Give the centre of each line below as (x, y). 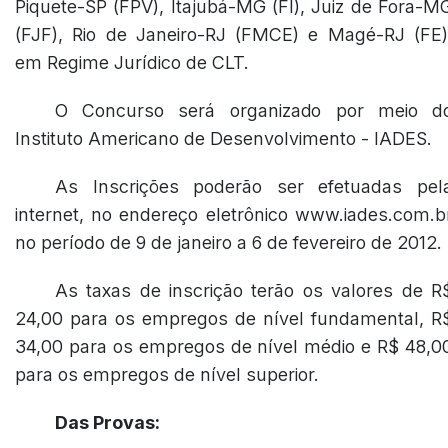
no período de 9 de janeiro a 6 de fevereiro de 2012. (228, 242)
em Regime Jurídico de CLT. (132, 62)
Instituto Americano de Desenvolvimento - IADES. (223, 138)
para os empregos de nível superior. (167, 374)
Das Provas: (107, 422)
